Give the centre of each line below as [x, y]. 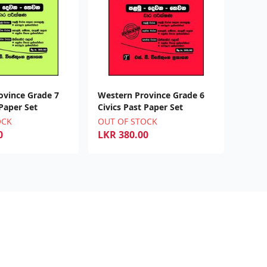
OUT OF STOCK [128, 121]
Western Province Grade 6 [151, 95]
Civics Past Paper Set [140, 107]
